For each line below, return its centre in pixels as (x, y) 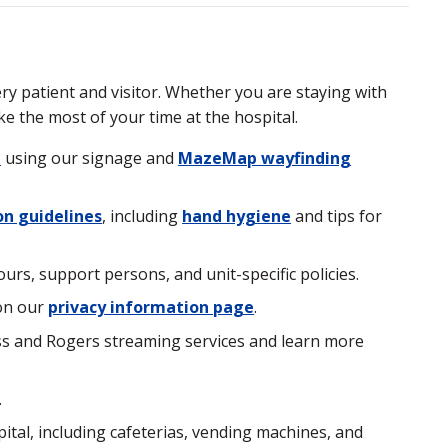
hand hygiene (237, 216)
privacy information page (151, 307)
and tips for (337, 216)
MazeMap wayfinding (265, 157)
